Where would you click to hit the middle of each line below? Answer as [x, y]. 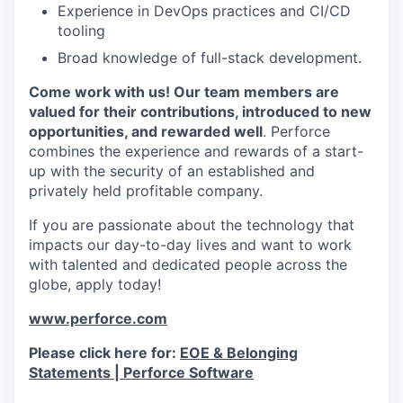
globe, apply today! [95, 285]
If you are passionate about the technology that [192, 225]
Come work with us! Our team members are [184, 92]
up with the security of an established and [172, 171]
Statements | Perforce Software [141, 373]
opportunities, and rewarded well [146, 132]
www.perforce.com [98, 319]
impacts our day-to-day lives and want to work [190, 245]
